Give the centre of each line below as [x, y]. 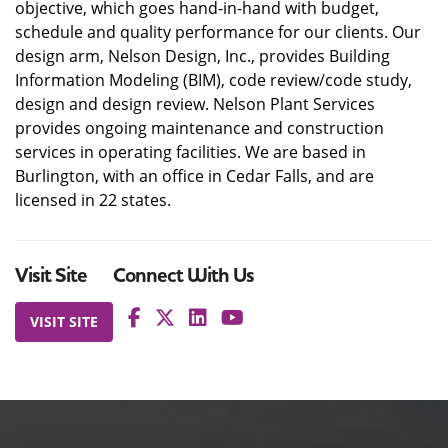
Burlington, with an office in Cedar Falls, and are [194, 176]
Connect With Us [183, 275]
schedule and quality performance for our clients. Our [218, 32]
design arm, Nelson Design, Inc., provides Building [202, 56]
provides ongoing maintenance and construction [199, 128]
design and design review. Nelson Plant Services [195, 104]
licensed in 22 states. [93, 200]
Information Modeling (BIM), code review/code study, [213, 80]
